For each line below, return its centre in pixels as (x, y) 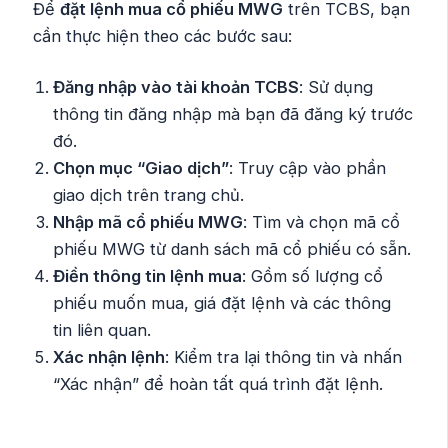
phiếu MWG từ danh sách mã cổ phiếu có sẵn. (232, 249)
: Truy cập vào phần (308, 168)
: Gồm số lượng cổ (313, 276)
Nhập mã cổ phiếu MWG (148, 222)
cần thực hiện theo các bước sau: (163, 35)
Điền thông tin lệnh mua (148, 276)
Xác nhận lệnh (109, 357)
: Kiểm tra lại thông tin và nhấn (284, 357)
